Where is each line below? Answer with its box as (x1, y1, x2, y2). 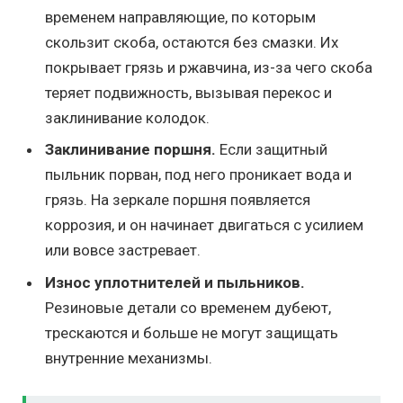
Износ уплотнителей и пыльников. (45, 273, 305, 291)
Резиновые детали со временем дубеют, (45, 298, 331, 317)
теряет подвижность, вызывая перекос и (45, 83, 332, 102)
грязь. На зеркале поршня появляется (45, 191, 310, 210)
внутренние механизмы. (45, 348, 212, 367)
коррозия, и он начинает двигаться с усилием (45, 216, 363, 235)
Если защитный (216, 140, 327, 159)
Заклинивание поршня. (45, 140, 216, 159)
